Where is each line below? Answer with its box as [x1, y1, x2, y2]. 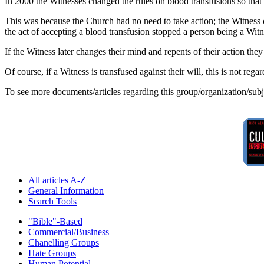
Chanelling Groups [28, 237, 99, 247]
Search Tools [28, 196, 77, 206]
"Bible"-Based [28, 216, 82, 226]
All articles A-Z [28, 174, 86, 185]
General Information [28, 185, 104, 196]
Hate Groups [28, 247, 76, 258]
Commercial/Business [28, 226, 109, 237]
